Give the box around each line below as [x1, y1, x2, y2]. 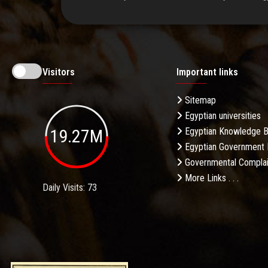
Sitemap [182, 95, 216, 106]
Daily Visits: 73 [42, 181, 97, 193]
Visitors [42, 66, 75, 78]
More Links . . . [182, 172, 239, 184]
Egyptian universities [182, 110, 261, 122]
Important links [176, 66, 238, 78]
